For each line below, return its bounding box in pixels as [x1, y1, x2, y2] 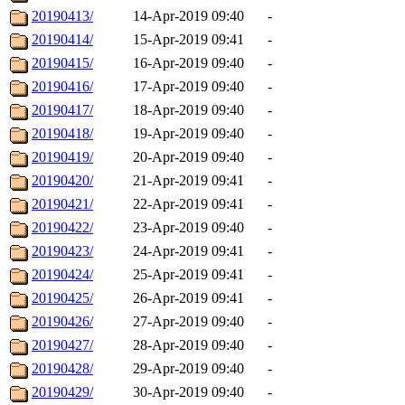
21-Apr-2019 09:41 [133, 173, 244, 189]
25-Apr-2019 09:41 [133, 267, 244, 283]
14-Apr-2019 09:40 [133, 8, 244, 24]
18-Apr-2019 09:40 [133, 102, 244, 118]
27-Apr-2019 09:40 [133, 314, 244, 330]
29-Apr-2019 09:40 [133, 361, 244, 377]
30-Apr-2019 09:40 [133, 384, 244, 400]
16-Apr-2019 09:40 [133, 55, 244, 71]
